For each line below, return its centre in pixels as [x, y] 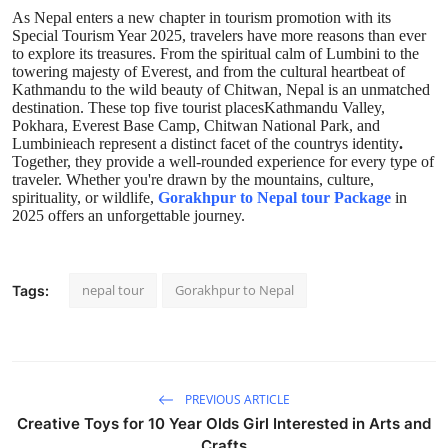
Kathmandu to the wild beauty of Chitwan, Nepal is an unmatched [221, 90]
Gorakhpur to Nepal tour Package [274, 198]
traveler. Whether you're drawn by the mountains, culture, [193, 180]
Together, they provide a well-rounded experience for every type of [223, 162]
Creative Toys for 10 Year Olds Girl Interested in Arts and [224, 424]
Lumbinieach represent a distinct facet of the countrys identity [205, 144]
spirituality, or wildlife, [85, 198]
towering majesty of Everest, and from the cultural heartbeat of [208, 72]
